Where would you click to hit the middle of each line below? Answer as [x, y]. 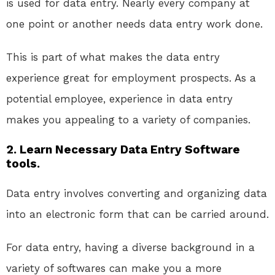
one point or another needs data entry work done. [134, 24]
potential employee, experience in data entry [119, 99]
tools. [23, 164]
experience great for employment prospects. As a [131, 78]
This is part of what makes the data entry [113, 57]
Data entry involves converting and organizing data [137, 194]
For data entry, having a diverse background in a [130, 248]
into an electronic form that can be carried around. [137, 215]
